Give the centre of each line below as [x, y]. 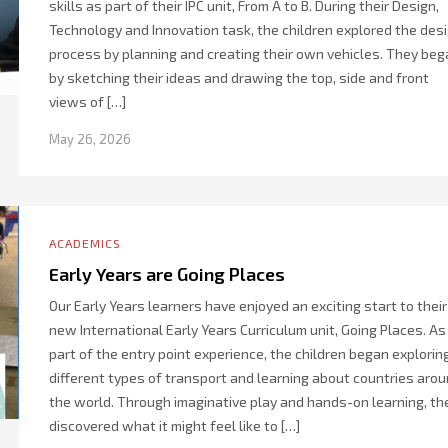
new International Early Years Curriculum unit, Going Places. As [247, 329]
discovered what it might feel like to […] [174, 425]
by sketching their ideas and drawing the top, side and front [239, 77]
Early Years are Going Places [167, 274]
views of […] [87, 101]
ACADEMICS [85, 243]
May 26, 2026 [90, 139]
